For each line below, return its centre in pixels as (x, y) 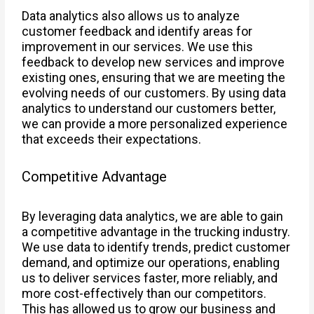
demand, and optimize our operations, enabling (151, 262)
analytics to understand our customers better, (149, 108)
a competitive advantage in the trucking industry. (156, 232)
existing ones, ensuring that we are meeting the (154, 77)
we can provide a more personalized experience (155, 123)
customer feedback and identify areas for (137, 31)
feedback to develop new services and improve (153, 62)
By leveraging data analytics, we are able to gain (153, 216)
